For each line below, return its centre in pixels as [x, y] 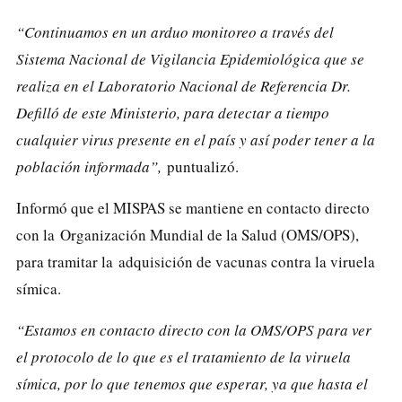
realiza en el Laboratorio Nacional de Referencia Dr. [184, 85]
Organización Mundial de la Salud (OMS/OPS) [208, 234]
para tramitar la [67, 261]
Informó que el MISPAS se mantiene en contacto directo [193, 207]
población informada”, [89, 166]
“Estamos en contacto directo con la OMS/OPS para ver [194, 329]
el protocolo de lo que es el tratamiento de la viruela [184, 356]
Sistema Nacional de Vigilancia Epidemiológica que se [190, 58]
